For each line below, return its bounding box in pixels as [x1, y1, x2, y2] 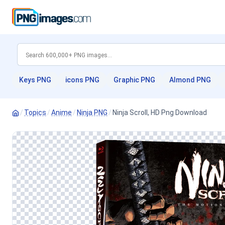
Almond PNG [169, 76, 211, 84]
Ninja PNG [77, 108, 107, 117]
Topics [24, 108, 46, 117]
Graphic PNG [114, 76, 155, 84]
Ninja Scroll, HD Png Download [113, 108, 207, 117]
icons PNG [65, 76, 99, 84]
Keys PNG [19, 76, 51, 84]
